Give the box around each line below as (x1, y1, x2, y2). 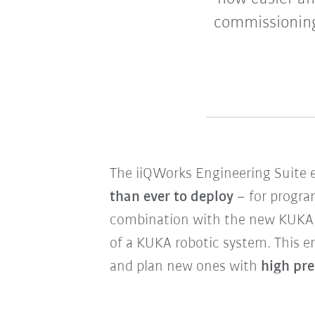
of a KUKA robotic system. (109, 236, 274, 252)
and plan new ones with (109, 259, 261, 276)
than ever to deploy (109, 189, 233, 206)
